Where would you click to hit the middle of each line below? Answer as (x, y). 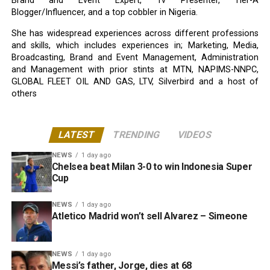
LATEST (77, 134)
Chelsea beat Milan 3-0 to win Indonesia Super (152, 166)
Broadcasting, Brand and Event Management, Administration (135, 57)
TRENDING (136, 134)
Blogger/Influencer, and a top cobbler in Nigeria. (104, 12)
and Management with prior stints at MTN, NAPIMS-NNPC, (135, 69)
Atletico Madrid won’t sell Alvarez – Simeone (149, 216)
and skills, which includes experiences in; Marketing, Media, (135, 45)
